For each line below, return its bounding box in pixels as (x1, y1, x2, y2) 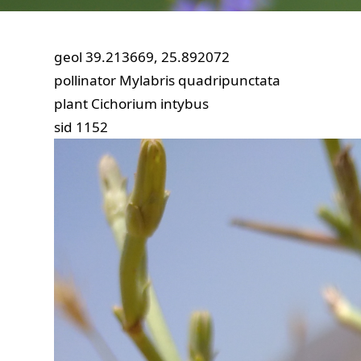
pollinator (54, 71, 117, 89)
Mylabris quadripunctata (119, 71, 281, 89)
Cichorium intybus (91, 94, 210, 113)
